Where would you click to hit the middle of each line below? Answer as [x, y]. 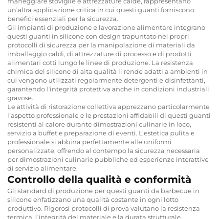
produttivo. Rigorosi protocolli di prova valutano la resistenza [104, 208]
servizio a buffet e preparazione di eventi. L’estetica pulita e [101, 133]
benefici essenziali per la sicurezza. [63, 18]
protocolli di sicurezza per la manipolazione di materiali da [101, 45]
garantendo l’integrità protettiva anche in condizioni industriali [108, 89]
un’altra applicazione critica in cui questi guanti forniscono [101, 10]
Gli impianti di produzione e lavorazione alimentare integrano [106, 27]
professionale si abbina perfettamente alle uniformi [89, 142]
